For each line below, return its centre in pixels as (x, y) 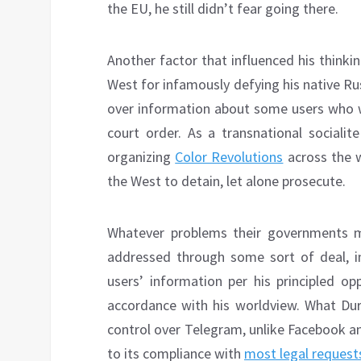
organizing (141, 157)
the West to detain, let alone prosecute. (226, 181)
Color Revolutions (229, 157)
